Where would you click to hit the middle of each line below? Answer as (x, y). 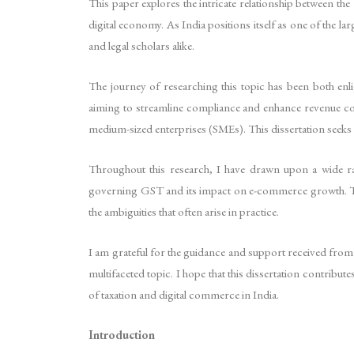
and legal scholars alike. (141, 45)
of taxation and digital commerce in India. (184, 294)
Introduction (122, 334)
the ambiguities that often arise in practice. (184, 211)
